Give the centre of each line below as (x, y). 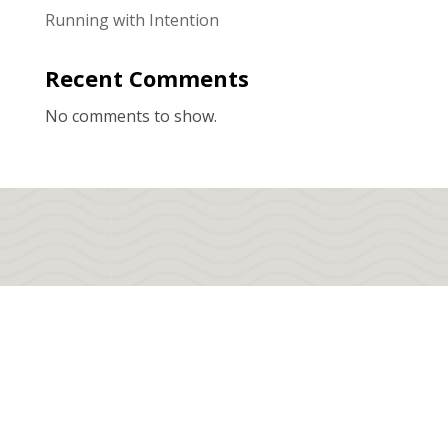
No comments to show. (130, 115)
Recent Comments (146, 77)
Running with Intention (131, 19)
